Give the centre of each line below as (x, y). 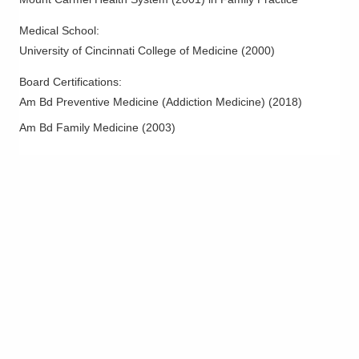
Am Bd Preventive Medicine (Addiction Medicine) (142, 102)
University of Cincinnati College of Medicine (129, 51)
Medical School (58, 31)
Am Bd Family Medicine (79, 128)
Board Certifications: (72, 82)
